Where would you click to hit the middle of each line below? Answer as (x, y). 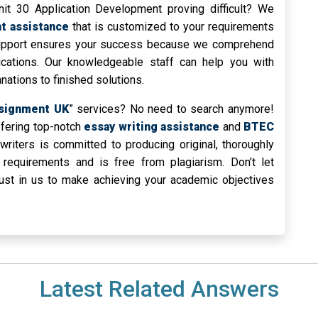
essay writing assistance (152, 127)
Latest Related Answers (159, 289)
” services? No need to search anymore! (171, 109)
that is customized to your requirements (171, 27)
